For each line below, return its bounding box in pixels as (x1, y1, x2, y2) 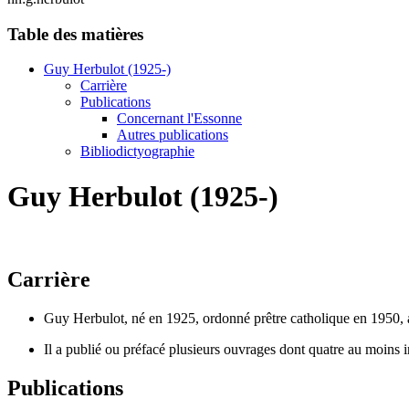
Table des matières (7, 24, 143, 44)
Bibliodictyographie (80, 143, 194, 160)
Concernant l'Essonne (117, 110, 242, 127)
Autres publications (117, 127, 228, 143)
